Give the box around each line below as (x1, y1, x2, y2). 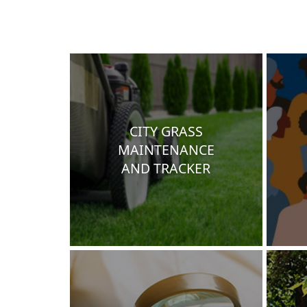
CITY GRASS (129, 121, 203, 140)
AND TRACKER (121, 158, 211, 177)
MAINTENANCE (117, 140, 214, 159)
